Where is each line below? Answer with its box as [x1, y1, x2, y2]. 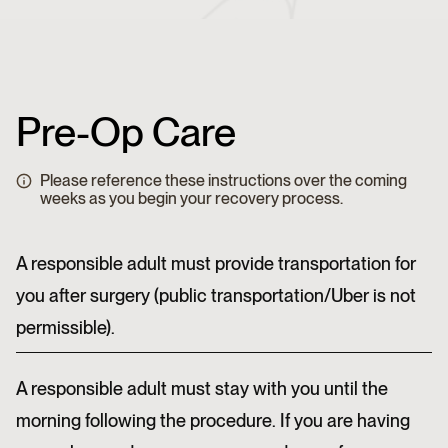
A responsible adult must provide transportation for [16, 253, 416, 274]
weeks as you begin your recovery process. [40, 189, 343, 208]
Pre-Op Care [16, 108, 236, 156]
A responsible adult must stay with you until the [16, 378, 388, 399]
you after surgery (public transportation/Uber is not [16, 285, 416, 306]
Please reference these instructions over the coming [40, 171, 407, 190]
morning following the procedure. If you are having [16, 410, 410, 431]
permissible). [16, 317, 119, 338]
